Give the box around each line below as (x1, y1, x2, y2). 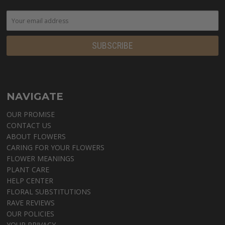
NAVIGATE (7, 90, 64, 103)
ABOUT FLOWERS (7, 132, 66, 142)
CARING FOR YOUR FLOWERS (7, 143, 105, 153)
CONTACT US (7, 121, 52, 131)
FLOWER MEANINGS (7, 154, 75, 164)
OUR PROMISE (7, 109, 55, 120)
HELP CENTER (7, 176, 54, 186)
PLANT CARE (7, 165, 50, 175)
